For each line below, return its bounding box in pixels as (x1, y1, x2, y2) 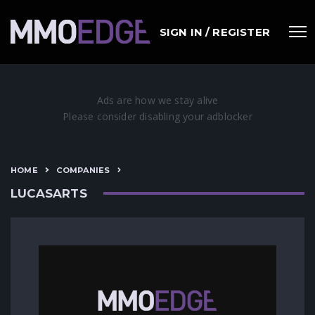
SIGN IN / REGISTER (159, 25, 270, 39)
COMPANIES (56, 165, 110, 175)
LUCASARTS (11, 186, 87, 200)
